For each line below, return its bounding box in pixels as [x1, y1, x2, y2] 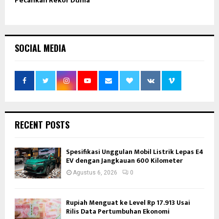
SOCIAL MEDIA [15, 41, 66, 54]
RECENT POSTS [15, 118, 69, 131]
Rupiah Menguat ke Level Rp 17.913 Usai [66, 197, 190, 209]
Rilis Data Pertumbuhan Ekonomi [66, 206, 170, 218]
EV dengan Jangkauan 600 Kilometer [66, 154, 183, 166]
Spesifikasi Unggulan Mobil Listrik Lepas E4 [66, 146, 203, 157]
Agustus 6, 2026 [73, 169, 117, 176]
